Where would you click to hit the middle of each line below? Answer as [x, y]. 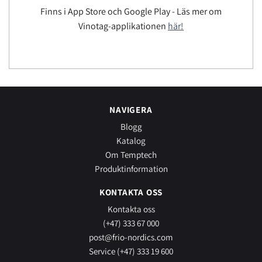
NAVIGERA [131, 109]
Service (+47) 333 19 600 [131, 251]
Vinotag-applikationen [123, 26]
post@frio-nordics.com [131, 237]
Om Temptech [131, 154]
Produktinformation [131, 168]
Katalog [131, 140]
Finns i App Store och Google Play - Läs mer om [131, 11]
